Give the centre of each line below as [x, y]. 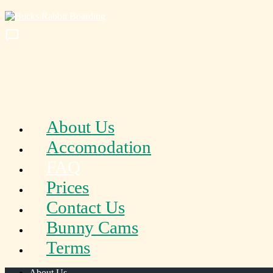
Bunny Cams [92, 227]
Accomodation [99, 147]
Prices [68, 187]
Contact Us [86, 207]
